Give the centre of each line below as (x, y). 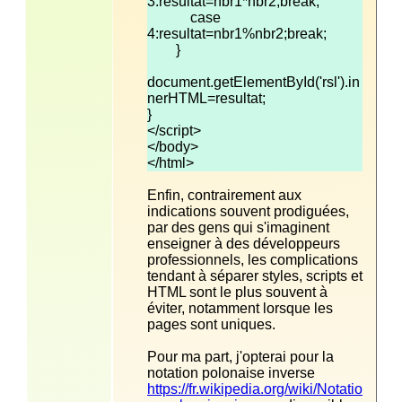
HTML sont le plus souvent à (237, 292)
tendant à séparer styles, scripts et (255, 275)
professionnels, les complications (253, 259)
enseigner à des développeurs (244, 243)
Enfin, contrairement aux (224, 195)
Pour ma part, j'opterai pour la (240, 356)
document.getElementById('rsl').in (253, 82)
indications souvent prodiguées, (248, 211)
